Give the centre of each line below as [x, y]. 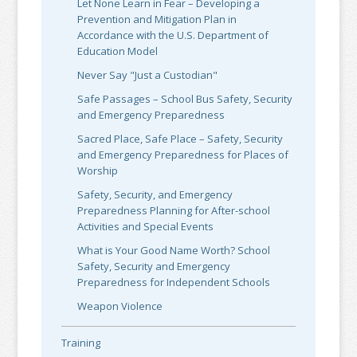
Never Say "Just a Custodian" [148, 75]
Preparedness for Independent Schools [174, 282]
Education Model [118, 51]
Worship [98, 171]
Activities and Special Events [146, 227]
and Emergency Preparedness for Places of [183, 155]
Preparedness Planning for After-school [174, 211]
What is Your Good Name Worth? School [174, 251]
